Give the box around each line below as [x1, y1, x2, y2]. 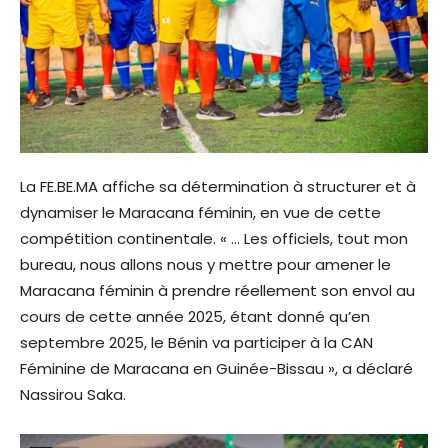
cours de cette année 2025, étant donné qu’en [20, 306, 370, 328]
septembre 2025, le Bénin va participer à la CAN [20, 332, 373, 354]
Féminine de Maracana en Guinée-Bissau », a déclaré [20, 358, 413, 380]
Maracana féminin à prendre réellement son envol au [20, 280, 415, 302]
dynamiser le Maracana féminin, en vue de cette [20, 202, 381, 224]
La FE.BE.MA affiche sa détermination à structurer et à [20, 176, 416, 198]
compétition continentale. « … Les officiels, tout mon [20, 228, 408, 250]
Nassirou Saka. [20, 384, 126, 406]
